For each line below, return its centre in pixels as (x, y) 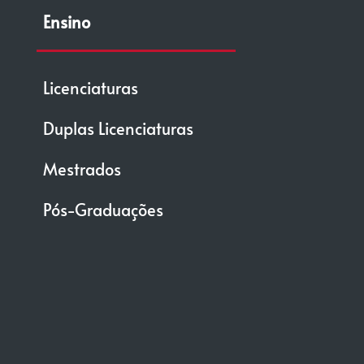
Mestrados (82, 169)
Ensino (66, 22)
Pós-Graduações (103, 210)
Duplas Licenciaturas (118, 128)
